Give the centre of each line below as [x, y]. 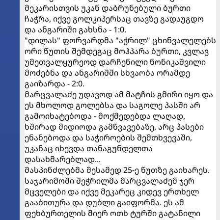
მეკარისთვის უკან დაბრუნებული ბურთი [108, 8]
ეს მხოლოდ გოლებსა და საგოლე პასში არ [112, 105]
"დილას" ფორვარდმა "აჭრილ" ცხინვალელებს [120, 40]
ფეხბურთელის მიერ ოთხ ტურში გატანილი [112, 213]
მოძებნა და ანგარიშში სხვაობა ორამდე [107, 73]
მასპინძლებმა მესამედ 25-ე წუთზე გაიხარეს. [117, 170]
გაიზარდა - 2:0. [55, 83]
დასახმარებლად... [63, 159]
